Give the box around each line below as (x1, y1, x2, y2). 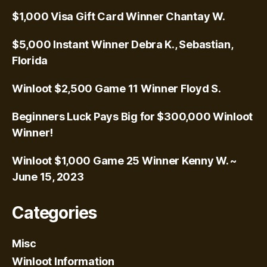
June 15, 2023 (12, 170, 84, 184)
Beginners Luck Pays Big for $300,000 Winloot (12, 110, 253, 123)
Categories (12, 203, 97, 223)
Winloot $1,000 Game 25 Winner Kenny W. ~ (12, 154, 237, 167)
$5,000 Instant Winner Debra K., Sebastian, (12, 38, 233, 51)
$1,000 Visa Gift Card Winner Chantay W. (12, 10, 225, 23)
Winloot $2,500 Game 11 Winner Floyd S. (12, 82, 221, 95)
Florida (12, 54, 48, 67)
